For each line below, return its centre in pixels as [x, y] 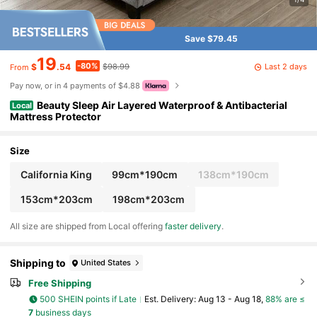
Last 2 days [286, 66]
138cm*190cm [233, 174]
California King [56, 174]
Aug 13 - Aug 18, [231, 299]
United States [106, 263]
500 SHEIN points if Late [88, 299]
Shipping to [38, 263]
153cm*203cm [56, 199]
